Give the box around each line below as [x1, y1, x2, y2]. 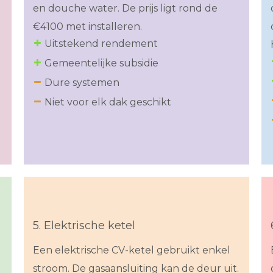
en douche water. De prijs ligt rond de [33, 2, 218, 15]
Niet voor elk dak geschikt [44, 96, 171, 108]
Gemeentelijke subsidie [44, 57, 158, 69]
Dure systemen [44, 77, 119, 89]
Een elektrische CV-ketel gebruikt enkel [33, 244, 230, 257]
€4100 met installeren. [33, 21, 142, 33]
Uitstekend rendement [44, 38, 158, 50]
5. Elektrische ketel [33, 219, 135, 233]
